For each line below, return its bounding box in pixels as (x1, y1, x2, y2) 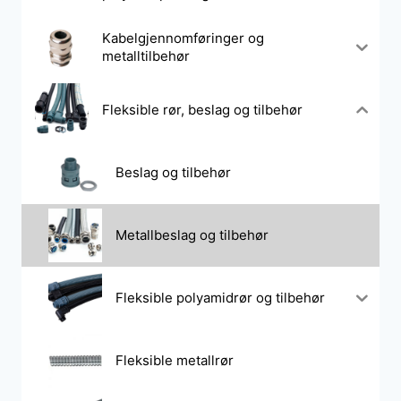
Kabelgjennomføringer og (102, 29, 264, 47)
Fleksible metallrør (115, 351, 234, 369)
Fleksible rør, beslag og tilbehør (102, 100, 303, 118)
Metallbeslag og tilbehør (115, 226, 269, 243)
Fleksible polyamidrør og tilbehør (115, 288, 325, 306)
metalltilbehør (102, 47, 190, 64)
